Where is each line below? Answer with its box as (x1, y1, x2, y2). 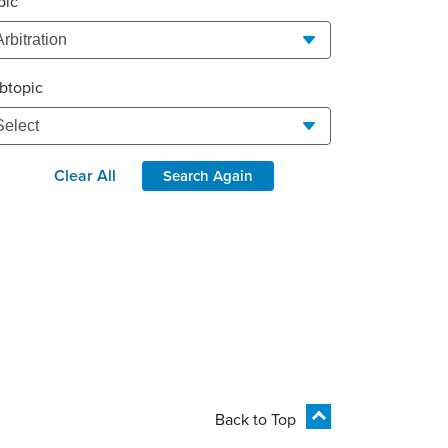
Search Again (163, 165, 253, 186)
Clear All (54, 164, 116, 187)
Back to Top (215, 408, 296, 430)
